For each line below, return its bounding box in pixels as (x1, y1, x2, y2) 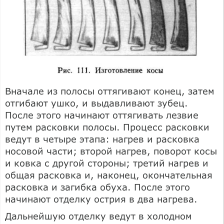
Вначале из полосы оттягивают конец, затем (5, 85, 214, 97)
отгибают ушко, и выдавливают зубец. (5, 97, 188, 109)
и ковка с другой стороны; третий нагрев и (5, 157, 208, 169)
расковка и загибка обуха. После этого (5, 181, 190, 193)
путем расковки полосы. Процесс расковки (5, 121, 209, 133)
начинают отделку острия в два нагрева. (5, 193, 197, 205)
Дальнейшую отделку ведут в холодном (5, 210, 192, 222)
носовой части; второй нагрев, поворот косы (5, 145, 217, 157)
